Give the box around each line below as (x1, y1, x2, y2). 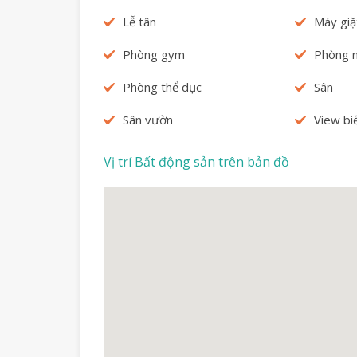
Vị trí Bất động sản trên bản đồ (104, 152, 289, 171)
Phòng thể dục (123, 78, 202, 95)
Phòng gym (123, 45, 185, 62)
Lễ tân (123, 13, 156, 29)
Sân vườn (123, 111, 173, 127)
